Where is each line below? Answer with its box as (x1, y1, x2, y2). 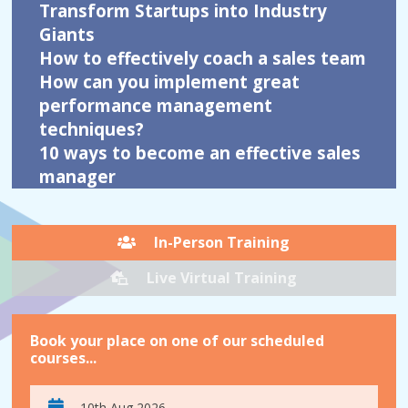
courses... (30, 348, 97, 368)
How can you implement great (39, 70, 301, 93)
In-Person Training (154, 232, 291, 252)
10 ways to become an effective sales (39, 141, 362, 164)
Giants (39, 23, 96, 46)
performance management (39, 94, 273, 117)
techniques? (39, 117, 145, 140)
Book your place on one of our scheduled (30, 331, 325, 351)
